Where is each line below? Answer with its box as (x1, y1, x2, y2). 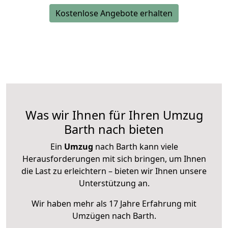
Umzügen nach (72, 210, 133, 222)
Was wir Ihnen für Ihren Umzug (25, 107, 203, 124)
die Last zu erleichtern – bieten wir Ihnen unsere (21, 165, 207, 177)
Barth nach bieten (64, 121, 164, 138)
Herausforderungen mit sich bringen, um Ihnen (22, 153, 206, 165)
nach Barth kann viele (93, 141, 178, 153)
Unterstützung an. (78, 178, 150, 189)
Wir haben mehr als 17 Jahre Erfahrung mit (32, 198, 196, 210)
